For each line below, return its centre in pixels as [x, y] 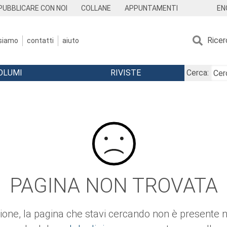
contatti [40, 40]
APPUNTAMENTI [151, 8]
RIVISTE [125, 73]
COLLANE [96, 8]
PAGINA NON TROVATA [113, 186]
